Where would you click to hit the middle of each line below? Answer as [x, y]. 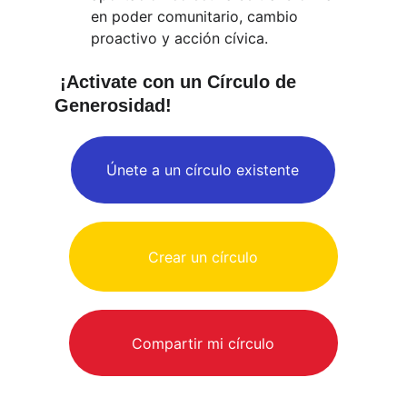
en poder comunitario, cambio [197, 16]
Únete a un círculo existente [203, 170]
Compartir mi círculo [203, 343]
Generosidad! [113, 105]
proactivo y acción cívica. [182, 38]
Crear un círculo [203, 257]
